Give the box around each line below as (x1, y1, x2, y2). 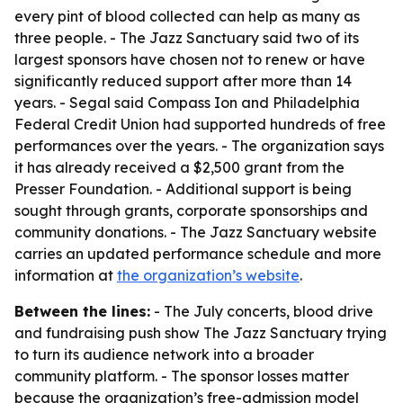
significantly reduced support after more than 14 (14, 72, 352, 90)
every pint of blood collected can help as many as (14, 7, 360, 25)
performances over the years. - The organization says (14, 137, 384, 155)
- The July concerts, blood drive (150, 302, 373, 320)
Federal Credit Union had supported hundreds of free (14, 115, 386, 133)
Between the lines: (14, 302, 150, 320)
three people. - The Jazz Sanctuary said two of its (14, 29, 359, 47)
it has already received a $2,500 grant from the (14, 158, 345, 176)
